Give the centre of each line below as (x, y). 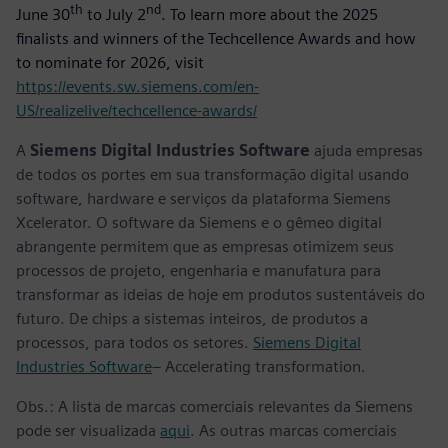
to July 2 (114, 14)
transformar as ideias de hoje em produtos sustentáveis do (220, 294)
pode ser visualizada (88, 430)
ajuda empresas (366, 150)
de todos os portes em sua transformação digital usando (212, 174)
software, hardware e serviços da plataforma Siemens (203, 198)
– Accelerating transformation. (259, 366)
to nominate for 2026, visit (110, 62)
